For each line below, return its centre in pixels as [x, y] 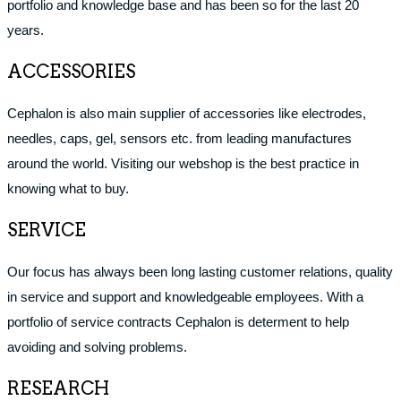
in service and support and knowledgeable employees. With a [185, 297]
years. [26, 30]
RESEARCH [58, 388]
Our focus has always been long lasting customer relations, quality [200, 272]
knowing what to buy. [68, 188]
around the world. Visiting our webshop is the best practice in [183, 163]
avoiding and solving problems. [97, 347]
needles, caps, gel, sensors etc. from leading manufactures [179, 138]
